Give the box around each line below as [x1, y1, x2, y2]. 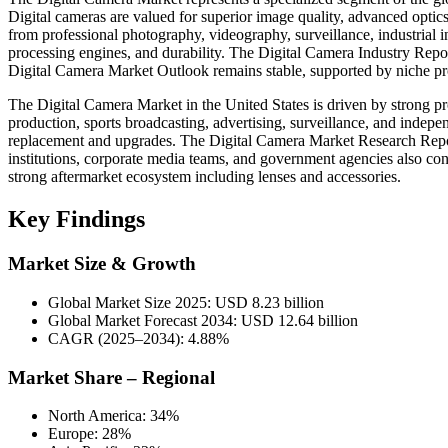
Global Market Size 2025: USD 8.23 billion [48, 293, 324, 311]
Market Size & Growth [8, 253, 196, 275]
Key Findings [8, 206, 145, 233]
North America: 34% [48, 407, 179, 425]
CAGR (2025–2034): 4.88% [48, 329, 229, 347]
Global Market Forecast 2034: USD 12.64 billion [48, 311, 358, 329]
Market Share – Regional [8, 366, 215, 388]
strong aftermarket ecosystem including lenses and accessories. [8, 168, 401, 186]
